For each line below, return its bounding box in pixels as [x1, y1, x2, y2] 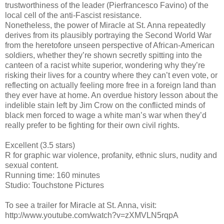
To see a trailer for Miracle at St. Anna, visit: [5, 200, 156, 209]
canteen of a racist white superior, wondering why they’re [5, 60, 205, 69]
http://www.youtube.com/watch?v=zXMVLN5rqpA [5, 210, 178, 219]
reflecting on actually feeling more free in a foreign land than [5, 80, 216, 89]
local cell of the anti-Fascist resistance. [5, 10, 141, 19]
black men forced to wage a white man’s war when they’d [5, 110, 206, 119]
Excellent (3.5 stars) [5, 140, 75, 149]
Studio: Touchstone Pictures [5, 180, 104, 189]
